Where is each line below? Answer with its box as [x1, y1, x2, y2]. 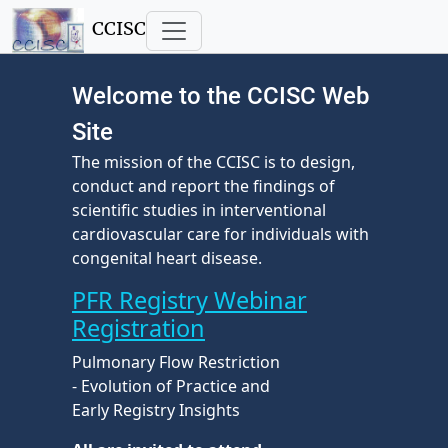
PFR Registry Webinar [72, 284, 307, 316]
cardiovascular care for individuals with [72, 223, 369, 245]
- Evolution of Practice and [72, 375, 270, 397]
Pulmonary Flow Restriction [72, 351, 280, 373]
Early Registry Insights [72, 399, 240, 421]
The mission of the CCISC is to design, [72, 151, 355, 173]
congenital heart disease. [72, 247, 262, 269]
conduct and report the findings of [72, 175, 335, 197]
